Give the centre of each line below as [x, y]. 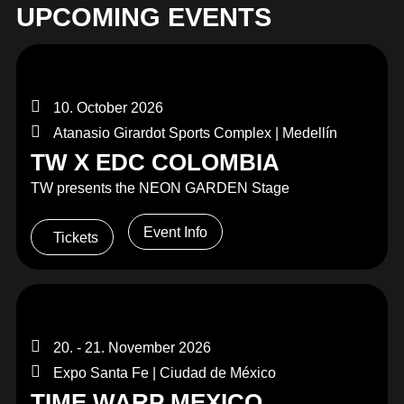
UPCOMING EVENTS [143, 18]
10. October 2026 [108, 107]
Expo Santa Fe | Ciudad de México [164, 372]
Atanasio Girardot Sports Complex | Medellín [195, 133]
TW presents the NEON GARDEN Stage [160, 188]
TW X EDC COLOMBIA [155, 162]
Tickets [75, 238]
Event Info [175, 232]
